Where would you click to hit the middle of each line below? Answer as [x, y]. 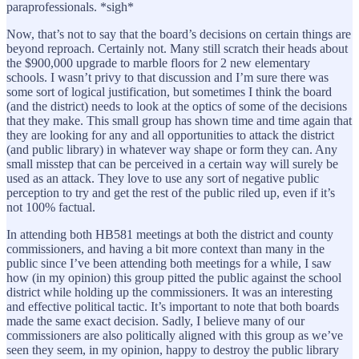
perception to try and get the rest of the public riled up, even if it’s [171, 192]
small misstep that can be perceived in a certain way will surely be [172, 163]
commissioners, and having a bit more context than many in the [165, 248]
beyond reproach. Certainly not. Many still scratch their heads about [177, 48]
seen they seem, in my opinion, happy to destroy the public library [173, 349]
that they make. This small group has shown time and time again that [179, 120]
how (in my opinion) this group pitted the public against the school [174, 277]
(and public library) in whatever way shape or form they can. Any [172, 149]
